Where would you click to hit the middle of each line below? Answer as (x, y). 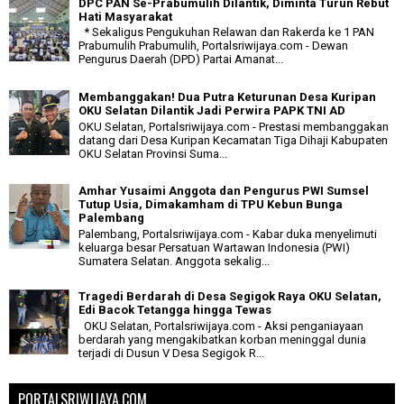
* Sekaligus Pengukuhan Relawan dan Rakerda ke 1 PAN (226, 32)
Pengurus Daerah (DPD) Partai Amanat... (181, 60)
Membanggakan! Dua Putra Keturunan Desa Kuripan (227, 97)
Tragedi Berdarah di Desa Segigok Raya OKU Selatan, (230, 296)
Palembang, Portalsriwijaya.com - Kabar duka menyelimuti (228, 234)
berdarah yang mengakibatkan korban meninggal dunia (222, 339)
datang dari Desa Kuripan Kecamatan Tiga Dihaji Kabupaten (233, 140)
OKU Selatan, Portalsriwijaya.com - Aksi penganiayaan (221, 326)
